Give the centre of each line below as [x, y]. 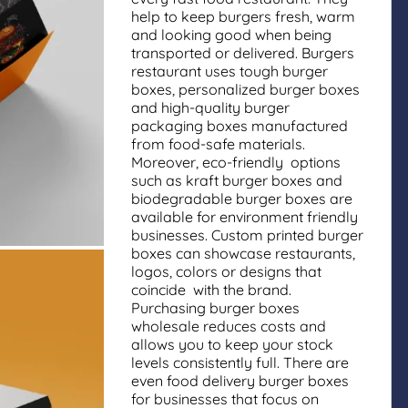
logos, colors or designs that [226, 271]
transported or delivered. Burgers [243, 53]
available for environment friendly [245, 217]
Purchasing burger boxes [215, 308]
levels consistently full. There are [240, 362]
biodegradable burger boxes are [242, 199]
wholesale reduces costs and [232, 326]
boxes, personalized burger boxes [245, 89]
